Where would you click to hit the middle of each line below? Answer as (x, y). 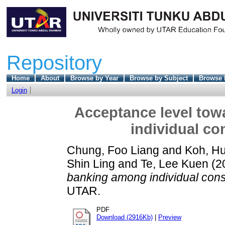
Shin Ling (91, 164)
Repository (54, 63)
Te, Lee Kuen (175, 164)
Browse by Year (94, 78)
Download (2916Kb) (125, 217)
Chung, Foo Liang (113, 150)
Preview (170, 217)
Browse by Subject (158, 78)
